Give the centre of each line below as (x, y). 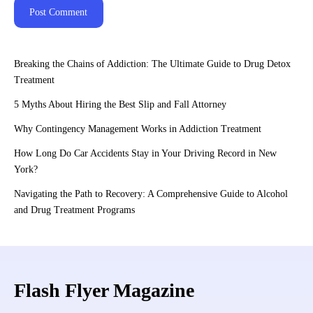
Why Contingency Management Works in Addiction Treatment (138, 129)
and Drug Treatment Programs (74, 210)
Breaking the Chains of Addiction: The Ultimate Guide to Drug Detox (152, 64)
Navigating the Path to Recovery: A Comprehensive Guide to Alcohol (151, 194)
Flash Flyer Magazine (104, 290)
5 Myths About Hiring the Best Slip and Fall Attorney (120, 104)
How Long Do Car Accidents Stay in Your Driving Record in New (145, 153)
